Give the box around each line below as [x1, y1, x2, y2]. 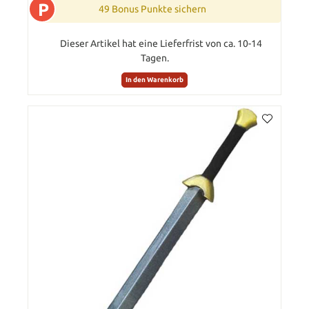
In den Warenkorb [126, 75, 183, 83]
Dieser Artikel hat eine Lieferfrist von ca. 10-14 [59, 37, 262, 49]
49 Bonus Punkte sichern [99, 3, 206, 14]
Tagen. [140, 52, 169, 63]
